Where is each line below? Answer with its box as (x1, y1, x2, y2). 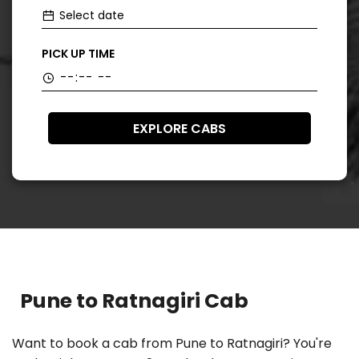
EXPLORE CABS (133, 119, 226, 138)
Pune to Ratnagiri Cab (20, 287, 248, 315)
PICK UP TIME (42, 46, 115, 62)
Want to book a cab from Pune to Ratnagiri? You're (12, 334, 332, 353)
